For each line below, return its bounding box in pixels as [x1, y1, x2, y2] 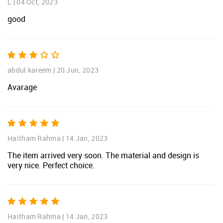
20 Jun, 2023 [56, 65, 99, 75]
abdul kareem [7, 65, 52, 75]
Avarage [7, 82, 37, 93]
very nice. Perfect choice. [7, 160, 95, 171]
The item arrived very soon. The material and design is [7, 150, 199, 161]
